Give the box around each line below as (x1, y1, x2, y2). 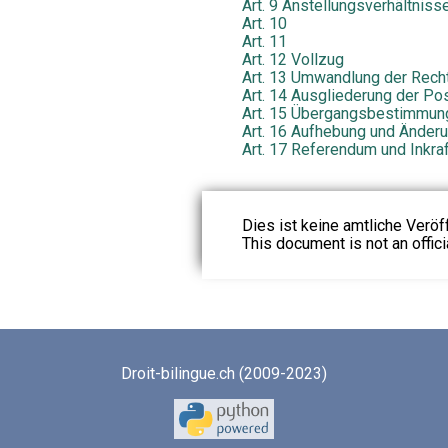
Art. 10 (241, 14, 287, 34)
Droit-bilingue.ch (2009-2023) (120, 364, 327, 384)
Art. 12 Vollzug (241, 50, 344, 70)
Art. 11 (241, 32, 287, 52)
